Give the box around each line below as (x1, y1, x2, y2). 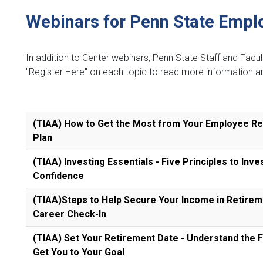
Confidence (33, 170, 84, 181)
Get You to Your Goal (33, 246, 124, 258)
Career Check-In (33, 208, 106, 220)
